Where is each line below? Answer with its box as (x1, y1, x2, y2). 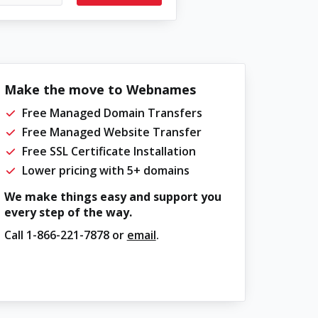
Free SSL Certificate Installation (21, 143, 196, 159)
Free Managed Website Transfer (21, 124, 202, 140)
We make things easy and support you (4, 189, 221, 204)
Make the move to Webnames (4, 81, 196, 98)
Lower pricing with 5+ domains (21, 163, 190, 178)
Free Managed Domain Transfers (21, 105, 202, 121)
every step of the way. (4, 204, 132, 220)
